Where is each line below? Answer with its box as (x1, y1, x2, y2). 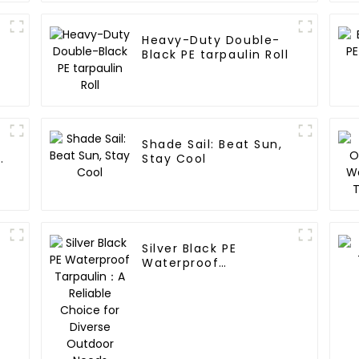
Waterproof (142, 255, 220, 272)
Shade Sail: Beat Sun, (142, 136, 283, 153)
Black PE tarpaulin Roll (142, 46, 289, 63)
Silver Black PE (142, 240, 237, 257)
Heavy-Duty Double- (142, 32, 280, 49)
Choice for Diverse (142, 284, 268, 301)
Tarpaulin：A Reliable (142, 269, 283, 286)
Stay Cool (142, 151, 207, 167)
